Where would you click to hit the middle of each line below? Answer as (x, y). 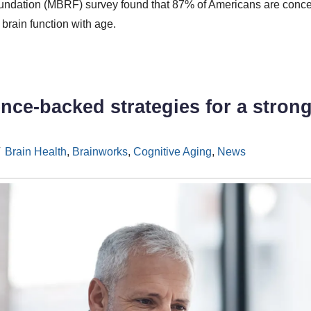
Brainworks (100, 151)
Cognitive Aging (172, 151)
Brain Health (35, 151)
